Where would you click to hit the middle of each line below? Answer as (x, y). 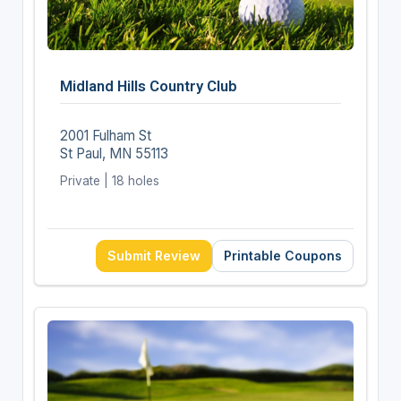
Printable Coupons (283, 255)
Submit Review (154, 255)
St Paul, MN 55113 (114, 153)
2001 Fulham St (105, 135)
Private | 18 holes (109, 180)
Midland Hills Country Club (148, 85)
